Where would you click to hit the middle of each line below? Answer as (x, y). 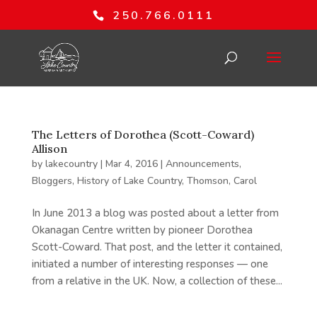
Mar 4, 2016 (131, 164)
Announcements (202, 164)
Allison (49, 149)
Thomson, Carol (221, 181)
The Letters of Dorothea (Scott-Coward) (143, 134)
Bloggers (52, 181)
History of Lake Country (129, 181)
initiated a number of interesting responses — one (150, 264)
